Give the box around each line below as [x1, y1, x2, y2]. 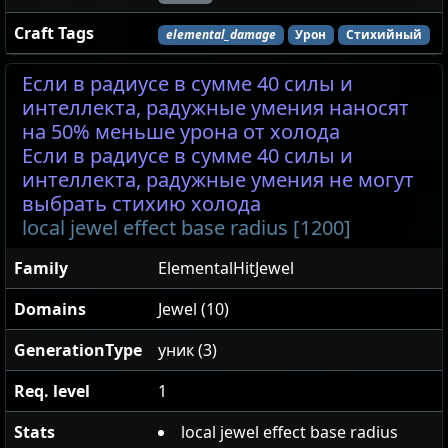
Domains [14, 298, 86, 321]
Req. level [14, 380, 90, 403]
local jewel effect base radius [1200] [22, 214, 351, 242]
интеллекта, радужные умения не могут [22, 166, 414, 194]
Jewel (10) [158, 298, 229, 321]
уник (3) [158, 339, 217, 362]
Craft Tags [14, 22, 94, 45]
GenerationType [14, 339, 142, 362]
